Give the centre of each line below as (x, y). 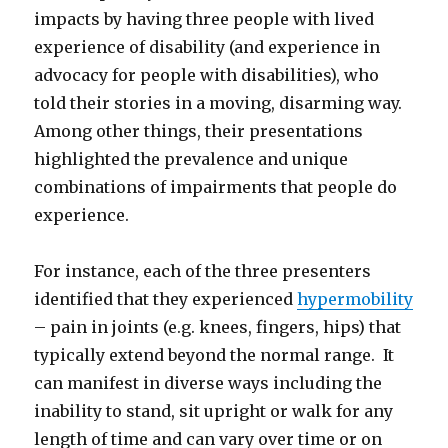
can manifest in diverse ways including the (208, 382)
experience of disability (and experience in (207, 46)
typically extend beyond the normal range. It (214, 354)
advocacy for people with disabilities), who (207, 74)
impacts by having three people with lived (204, 18)
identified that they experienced (166, 298)
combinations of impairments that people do (216, 186)
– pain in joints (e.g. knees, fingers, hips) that (218, 326)
